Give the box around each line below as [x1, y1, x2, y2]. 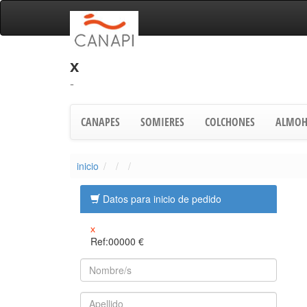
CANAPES [81, 114, 120, 130]
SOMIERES [140, 114, 184, 130]
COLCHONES [205, 114, 255, 130]
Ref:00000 [90, 234, 138, 248]
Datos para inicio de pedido [100, 192, 221, 206]
